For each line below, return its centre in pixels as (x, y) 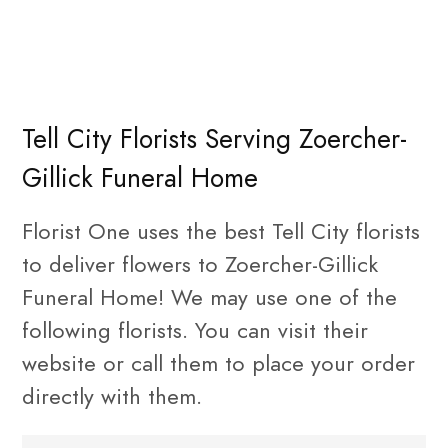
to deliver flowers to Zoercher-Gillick (200, 264)
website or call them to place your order (218, 363)
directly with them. (112, 396)
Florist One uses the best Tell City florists (221, 231)
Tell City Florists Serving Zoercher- (214, 139)
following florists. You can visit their (195, 330)
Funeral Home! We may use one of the (209, 297)
